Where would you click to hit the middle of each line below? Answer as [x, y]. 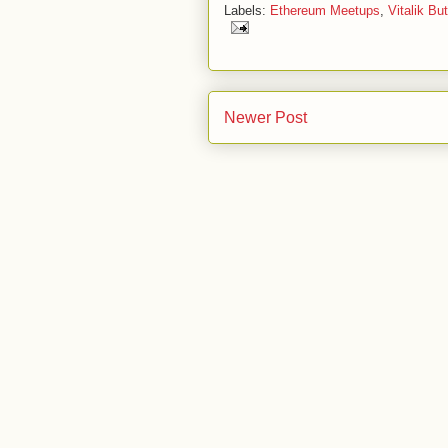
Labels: [247, 11]
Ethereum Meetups [325, 11]
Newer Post [265, 118]
